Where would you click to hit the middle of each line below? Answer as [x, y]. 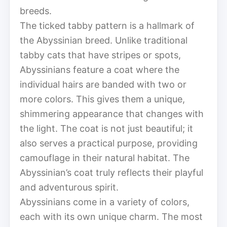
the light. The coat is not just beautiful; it [106, 128]
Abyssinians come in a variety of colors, [105, 202]
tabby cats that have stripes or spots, [100, 55]
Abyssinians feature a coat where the [100, 69]
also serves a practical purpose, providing [109, 143]
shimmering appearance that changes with [112, 113]
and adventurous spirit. [69, 187]
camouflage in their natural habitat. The [105, 158]
